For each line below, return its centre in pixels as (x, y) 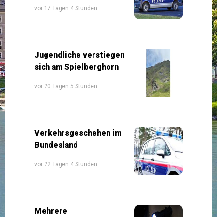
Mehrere (51, 211)
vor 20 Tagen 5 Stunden (66, 86)
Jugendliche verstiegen (79, 55)
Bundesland (56, 145)
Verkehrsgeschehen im (78, 133)
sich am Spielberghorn (77, 67)
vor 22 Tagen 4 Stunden (66, 164)
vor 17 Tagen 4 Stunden (66, 8)
